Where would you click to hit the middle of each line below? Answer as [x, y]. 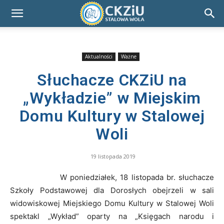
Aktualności [99, 56]
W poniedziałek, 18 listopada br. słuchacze [112, 177]
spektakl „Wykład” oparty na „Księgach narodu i [112, 216]
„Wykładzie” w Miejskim [112, 98]
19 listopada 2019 [113, 156]
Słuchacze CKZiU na [112, 80]
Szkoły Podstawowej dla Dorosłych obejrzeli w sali [112, 190]
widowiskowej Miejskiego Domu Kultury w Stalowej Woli [112, 203]
